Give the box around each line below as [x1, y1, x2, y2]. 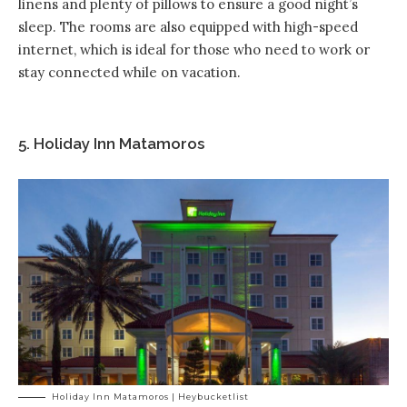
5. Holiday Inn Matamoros [18, 134, 204, 154]
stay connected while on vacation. [18, 64, 241, 82]
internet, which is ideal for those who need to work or [18, 41, 370, 59]
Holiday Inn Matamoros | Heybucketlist [52, 391, 249, 402]
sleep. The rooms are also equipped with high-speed [18, 18, 358, 36]
